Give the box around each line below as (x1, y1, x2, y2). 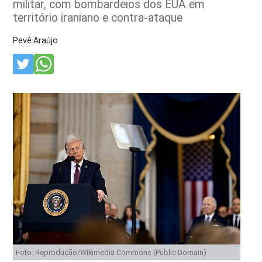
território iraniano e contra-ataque (13, 11, 183, 25)
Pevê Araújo (13, 35, 58, 45)
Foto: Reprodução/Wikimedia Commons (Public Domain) (16, 247, 207, 257)
